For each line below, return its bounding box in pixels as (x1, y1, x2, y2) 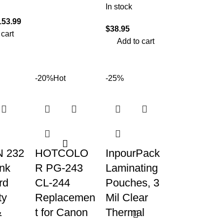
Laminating (105, 162, 158, 174)
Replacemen (35, 191, 95, 204)
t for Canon (35, 206, 88, 219)
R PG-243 (35, 162, 83, 174)
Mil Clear (105, 191, 148, 204)
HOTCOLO (35, 147, 88, 159)
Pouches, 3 (105, 177, 159, 189)
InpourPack (105, 147, 160, 159)
